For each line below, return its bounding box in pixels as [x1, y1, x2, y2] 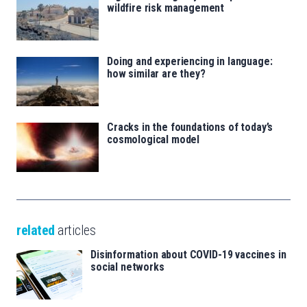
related [16, 222, 55, 239]
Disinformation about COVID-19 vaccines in [90, 248, 286, 262]
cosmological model [107, 133, 200, 147]
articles [54, 222, 95, 239]
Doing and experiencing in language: [107, 55, 273, 69]
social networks [90, 260, 164, 274]
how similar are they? [107, 67, 206, 81]
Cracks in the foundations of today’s [107, 121, 273, 134]
